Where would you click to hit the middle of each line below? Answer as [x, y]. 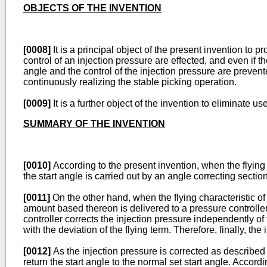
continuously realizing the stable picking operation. [130, 82]
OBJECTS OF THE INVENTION [92, 8]
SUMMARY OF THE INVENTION [94, 124]
